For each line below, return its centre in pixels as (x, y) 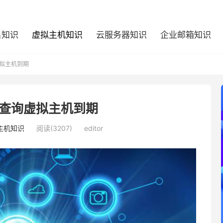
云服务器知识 (121, 35)
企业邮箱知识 (186, 35)
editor (93, 128)
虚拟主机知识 (57, 35)
